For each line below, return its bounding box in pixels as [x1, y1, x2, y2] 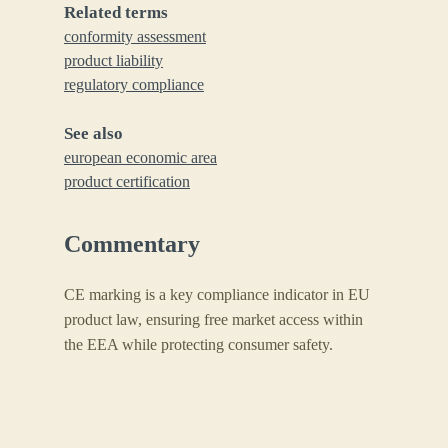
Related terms [64, 2, 168, 22]
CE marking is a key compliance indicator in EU [64, 285, 370, 303]
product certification [64, 172, 190, 190]
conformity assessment [64, 27, 206, 45]
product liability [64, 51, 163, 69]
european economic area [64, 148, 217, 166]
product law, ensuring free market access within [64, 310, 363, 328]
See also [64, 123, 123, 143]
